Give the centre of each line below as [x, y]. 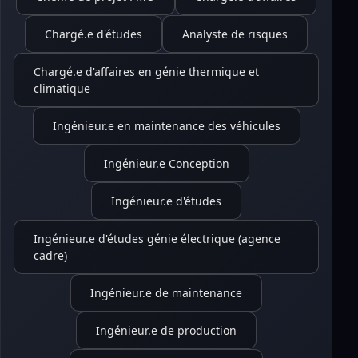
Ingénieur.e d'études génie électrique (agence [157, 239]
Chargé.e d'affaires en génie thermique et [146, 72]
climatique [62, 88]
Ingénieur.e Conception [166, 163]
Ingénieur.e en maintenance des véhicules [166, 126]
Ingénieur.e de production [166, 330]
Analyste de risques [235, 34]
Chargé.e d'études [93, 34]
